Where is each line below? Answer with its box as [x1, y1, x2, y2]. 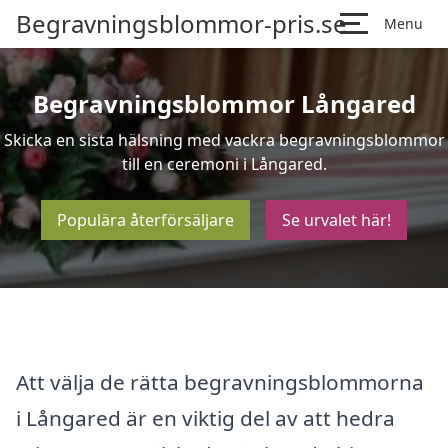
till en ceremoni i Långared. [121, 153, 327, 175]
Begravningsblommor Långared [32, 87, 416, 120]
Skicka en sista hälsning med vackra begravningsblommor [3, 129, 445, 151]
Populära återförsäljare [57, 209, 234, 231]
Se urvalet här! [282, 209, 391, 231]
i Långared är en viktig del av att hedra [16, 403, 395, 432]
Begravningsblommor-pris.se [16, 7, 347, 40]
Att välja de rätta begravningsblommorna [16, 367, 424, 396]
